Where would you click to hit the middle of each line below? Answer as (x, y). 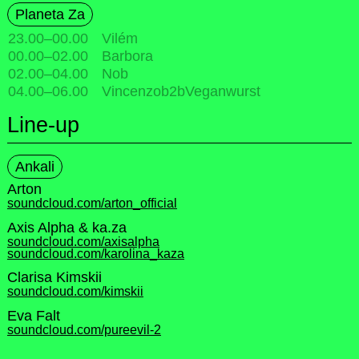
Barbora (127, 56)
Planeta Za (50, 15)
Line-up (43, 125)
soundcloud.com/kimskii (75, 292)
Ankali (34, 167)
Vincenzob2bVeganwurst (181, 92)
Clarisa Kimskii (54, 278)
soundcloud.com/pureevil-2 (84, 329)
